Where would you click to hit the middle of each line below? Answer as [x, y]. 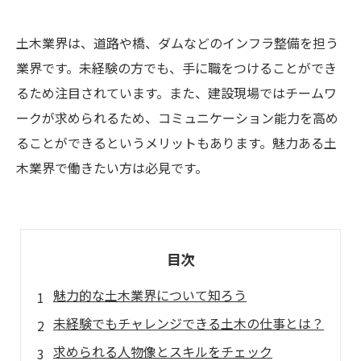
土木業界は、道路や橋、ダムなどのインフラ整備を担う [177, 43]
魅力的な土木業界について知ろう [150, 295]
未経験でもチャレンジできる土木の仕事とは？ [189, 323]
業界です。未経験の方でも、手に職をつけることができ [176, 68]
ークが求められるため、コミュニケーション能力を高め [177, 118]
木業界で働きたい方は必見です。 [112, 168]
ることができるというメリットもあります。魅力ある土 [176, 143]
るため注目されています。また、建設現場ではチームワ [176, 93]
